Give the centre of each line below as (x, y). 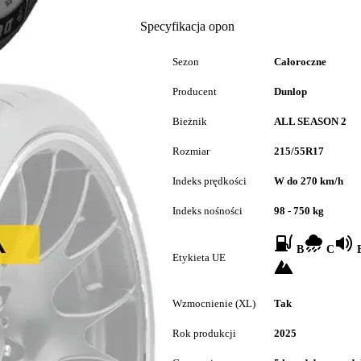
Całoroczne (300, 62)
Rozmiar (191, 151)
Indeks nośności (207, 211)
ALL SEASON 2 (310, 121)
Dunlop (290, 91)
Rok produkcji (204, 333)
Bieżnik (190, 121)
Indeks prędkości (210, 181)
